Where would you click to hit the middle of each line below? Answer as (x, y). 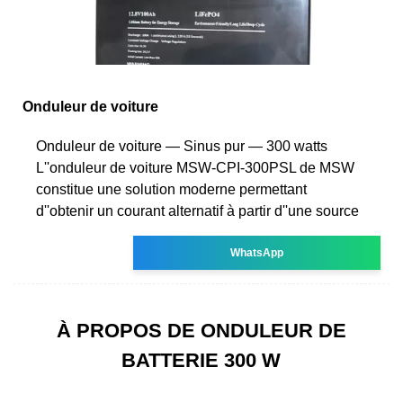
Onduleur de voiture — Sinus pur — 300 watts (182, 146)
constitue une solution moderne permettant (171, 189)
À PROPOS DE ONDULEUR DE (201, 330)
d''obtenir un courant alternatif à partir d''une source (197, 210)
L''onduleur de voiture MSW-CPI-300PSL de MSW (195, 167)
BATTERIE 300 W (201, 360)
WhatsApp (257, 252)
